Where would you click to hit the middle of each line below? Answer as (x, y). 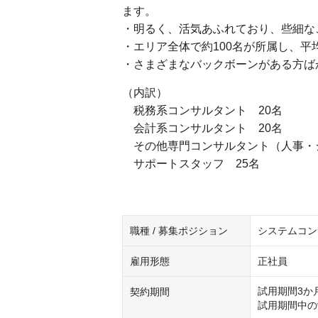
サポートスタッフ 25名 (191, 164)
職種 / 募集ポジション (179, 231)
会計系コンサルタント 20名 (202, 128)
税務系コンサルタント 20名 (202, 110)
